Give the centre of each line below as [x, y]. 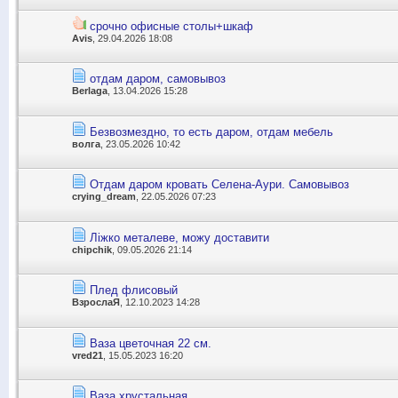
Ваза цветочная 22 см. [151, 343]
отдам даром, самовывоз [158, 79]
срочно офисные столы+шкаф [171, 26]
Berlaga [90, 91]
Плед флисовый [134, 291]
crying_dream [104, 197]
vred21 [88, 355]
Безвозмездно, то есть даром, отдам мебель [211, 131]
